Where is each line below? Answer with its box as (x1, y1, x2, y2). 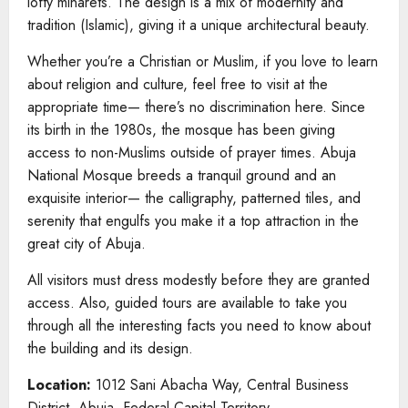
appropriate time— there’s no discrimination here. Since (27, 96, 365, 117)
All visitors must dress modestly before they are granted (27, 269, 370, 291)
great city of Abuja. (27, 232, 146, 254)
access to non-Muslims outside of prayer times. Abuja (27, 141, 356, 163)
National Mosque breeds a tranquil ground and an (27, 164, 336, 186)
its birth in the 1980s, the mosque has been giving (27, 118, 335, 140)
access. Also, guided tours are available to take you (27, 291, 347, 313)
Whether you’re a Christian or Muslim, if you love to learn (27, 50, 378, 72)
